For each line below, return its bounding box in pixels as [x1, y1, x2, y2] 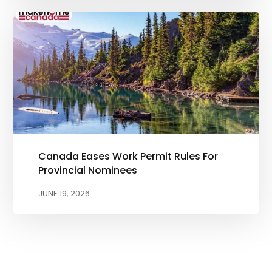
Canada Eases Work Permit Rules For [38, 149, 218, 163]
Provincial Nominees [38, 163, 137, 177]
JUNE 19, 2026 [38, 187, 90, 199]
